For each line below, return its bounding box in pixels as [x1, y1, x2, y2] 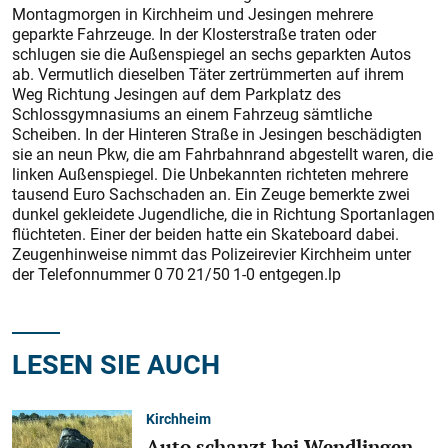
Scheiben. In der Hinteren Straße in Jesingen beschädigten [12, 123, 422, 145]
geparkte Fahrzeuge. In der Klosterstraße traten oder [12, 23, 376, 45]
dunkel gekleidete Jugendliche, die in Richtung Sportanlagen [12, 203, 435, 225]
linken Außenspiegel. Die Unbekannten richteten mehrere [12, 163, 408, 185]
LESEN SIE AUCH [12, 345, 220, 382]
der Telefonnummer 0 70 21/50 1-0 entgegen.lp [12, 263, 341, 285]
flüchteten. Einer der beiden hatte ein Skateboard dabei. [12, 223, 399, 245]
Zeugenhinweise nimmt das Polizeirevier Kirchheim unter [12, 243, 411, 265]
